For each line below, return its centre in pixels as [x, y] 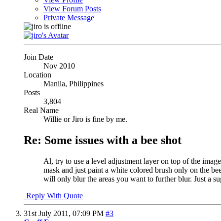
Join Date [38, 57]
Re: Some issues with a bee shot [103, 140]
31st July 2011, [48, 213]
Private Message [69, 17]
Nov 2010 [59, 66]
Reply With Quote [54, 195]
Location [37, 74]
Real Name [41, 110]
